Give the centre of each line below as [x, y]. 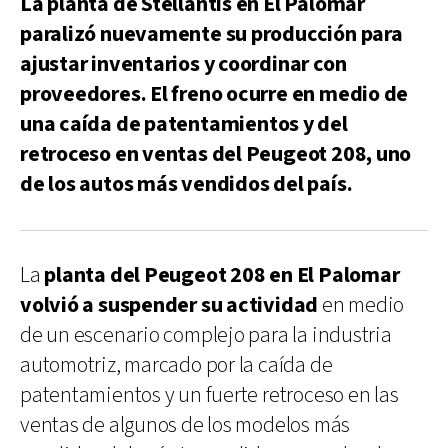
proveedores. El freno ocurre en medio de [214, 94]
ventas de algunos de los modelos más [185, 425]
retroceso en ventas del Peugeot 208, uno [216, 154]
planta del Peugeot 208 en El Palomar [222, 275]
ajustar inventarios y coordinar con [183, 64]
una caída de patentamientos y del [184, 124]
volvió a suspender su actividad [169, 305]
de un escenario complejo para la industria [206, 335]
